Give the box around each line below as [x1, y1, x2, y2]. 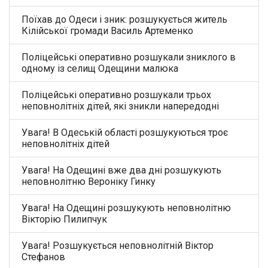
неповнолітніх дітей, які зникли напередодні [22, 100, 219, 112]
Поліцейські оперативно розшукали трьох [22, 89, 211, 100]
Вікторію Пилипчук [22, 213, 107, 225]
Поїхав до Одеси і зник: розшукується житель [22, 13, 227, 25]
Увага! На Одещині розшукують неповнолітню [22, 202, 231, 214]
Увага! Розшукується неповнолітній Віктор [22, 239, 214, 251]
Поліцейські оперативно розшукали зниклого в [22, 51, 236, 63]
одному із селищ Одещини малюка [22, 62, 178, 74]
